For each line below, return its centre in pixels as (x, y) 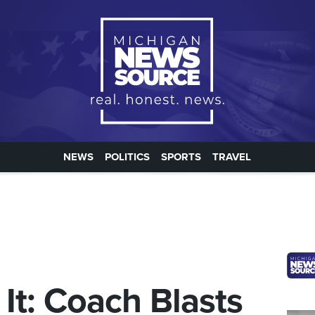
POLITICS (128, 157)
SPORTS (181, 157)
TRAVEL (232, 157)
